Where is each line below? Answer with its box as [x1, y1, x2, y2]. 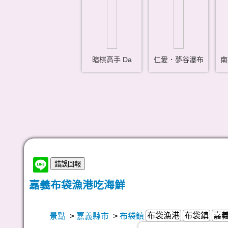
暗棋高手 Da [92, 55, 132, 64]
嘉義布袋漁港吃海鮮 [29, 179, 125, 191]
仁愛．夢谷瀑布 [154, 55, 204, 64]
